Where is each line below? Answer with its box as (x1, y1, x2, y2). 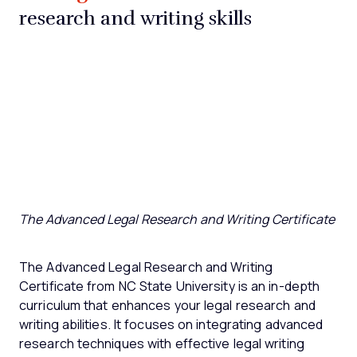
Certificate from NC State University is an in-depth (19, 279, 320, 293)
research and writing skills (19, 4, 253, 30)
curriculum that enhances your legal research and (19, 298, 316, 312)
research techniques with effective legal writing (19, 336, 304, 351)
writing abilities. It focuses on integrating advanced (19, 317, 324, 331)
